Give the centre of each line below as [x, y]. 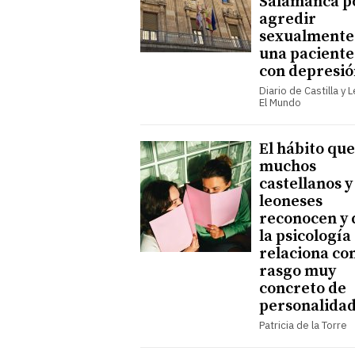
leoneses [291, 201]
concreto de [303, 288]
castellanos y [306, 184]
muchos [288, 166]
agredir [288, 19]
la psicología [305, 236]
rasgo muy [298, 271]
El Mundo [280, 102]
